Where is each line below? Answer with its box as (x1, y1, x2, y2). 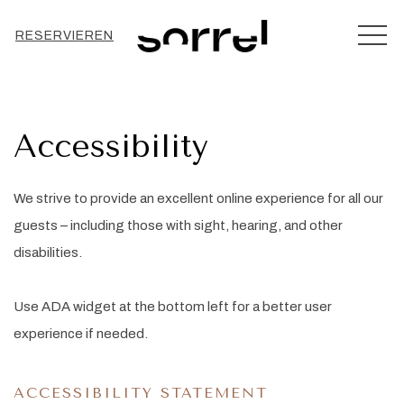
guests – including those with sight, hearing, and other (14, 218, 343, 233)
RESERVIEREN (15, 29, 114, 42)
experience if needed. (14, 326, 148, 341)
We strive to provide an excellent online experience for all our (14, 191, 383, 206)
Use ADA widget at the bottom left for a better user (14, 299, 332, 314)
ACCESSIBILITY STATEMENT (14, 384, 268, 401)
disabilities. (14, 245, 82, 260)
